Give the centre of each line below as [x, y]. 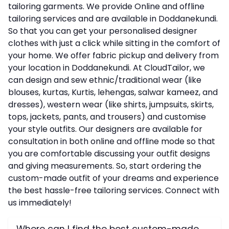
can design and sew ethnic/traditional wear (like [105, 80]
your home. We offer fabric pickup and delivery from [113, 55]
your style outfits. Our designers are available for [105, 129]
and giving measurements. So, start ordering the [105, 166]
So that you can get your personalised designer [103, 31]
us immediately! [40, 203]
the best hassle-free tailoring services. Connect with [114, 190]
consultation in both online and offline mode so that [112, 141]
